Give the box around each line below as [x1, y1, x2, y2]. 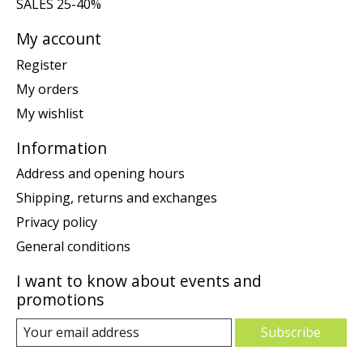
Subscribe [261, 323, 321, 342]
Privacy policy [16, 213, 97, 232]
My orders [16, 79, 79, 98]
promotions [16, 288, 104, 311]
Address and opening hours [16, 164, 185, 183]
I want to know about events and [16, 270, 262, 293]
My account [16, 28, 101, 50]
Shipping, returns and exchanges [16, 189, 217, 207]
